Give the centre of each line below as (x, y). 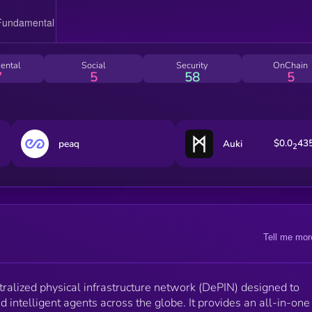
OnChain (291, 65)
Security (192, 65)
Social (93, 65)
